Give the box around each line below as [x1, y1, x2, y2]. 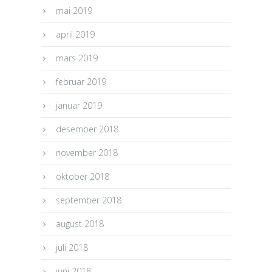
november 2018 [56, 146, 118, 158]
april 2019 [56, 28, 95, 40]
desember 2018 [56, 123, 119, 135]
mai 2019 [56, 4, 93, 16]
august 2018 [56, 217, 104, 229]
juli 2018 [56, 241, 89, 253]
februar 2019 [56, 75, 107, 87]
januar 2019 [56, 99, 103, 111]
